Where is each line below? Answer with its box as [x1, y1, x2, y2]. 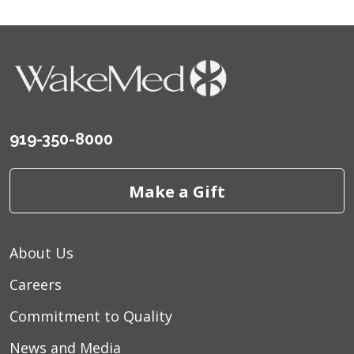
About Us [9, 243, 73, 263]
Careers [9, 275, 62, 295]
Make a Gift [129, 179, 225, 202]
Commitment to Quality [9, 307, 172, 326]
